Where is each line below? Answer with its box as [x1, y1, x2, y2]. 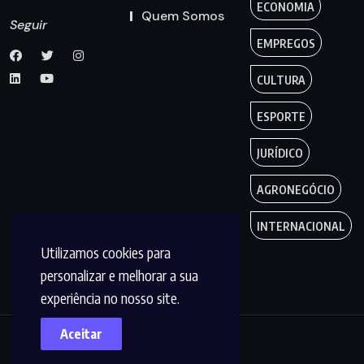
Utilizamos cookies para [41, 243, 171, 262]
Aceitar [60, 326, 102, 342]
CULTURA [256, 72, 305, 87]
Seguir [10, 15, 47, 33]
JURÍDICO [256, 145, 303, 160]
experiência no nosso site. [41, 288, 180, 307]
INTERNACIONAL [256, 219, 345, 233]
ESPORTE [256, 109, 305, 123]
